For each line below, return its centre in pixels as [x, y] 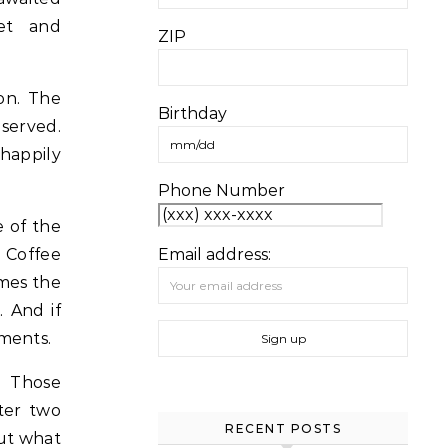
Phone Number [221, 190]
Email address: [214, 254]
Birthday [192, 113]
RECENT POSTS [283, 428]
